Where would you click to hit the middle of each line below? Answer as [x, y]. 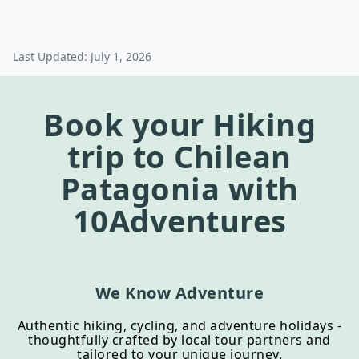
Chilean [233, 156]
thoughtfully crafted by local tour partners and [179, 340]
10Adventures [179, 220]
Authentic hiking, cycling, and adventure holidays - [179, 325]
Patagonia [140, 188]
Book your [128, 124]
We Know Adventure [179, 293]
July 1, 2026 [121, 56]
